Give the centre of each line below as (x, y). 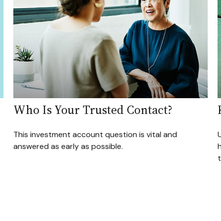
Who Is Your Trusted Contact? (93, 110)
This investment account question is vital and (95, 135)
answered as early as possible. (68, 147)
